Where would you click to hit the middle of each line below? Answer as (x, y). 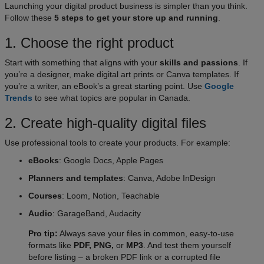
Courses (45, 196)
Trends (19, 98)
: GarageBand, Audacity (97, 214)
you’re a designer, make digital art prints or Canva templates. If (122, 75)
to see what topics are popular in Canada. (111, 98)
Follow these (29, 18)
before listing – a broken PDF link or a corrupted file (124, 257)
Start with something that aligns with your (82, 63)
